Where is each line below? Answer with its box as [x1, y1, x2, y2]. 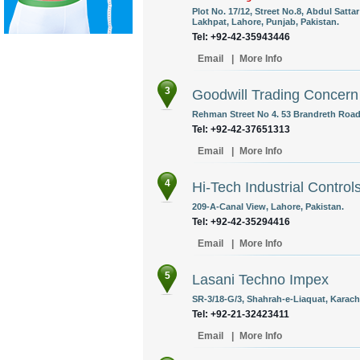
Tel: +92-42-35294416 [192, 216, 290, 227]
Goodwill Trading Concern [192, 87, 358, 103]
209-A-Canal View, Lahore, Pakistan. [192, 202, 344, 211]
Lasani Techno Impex [192, 272, 329, 288]
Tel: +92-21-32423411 [192, 309, 289, 320]
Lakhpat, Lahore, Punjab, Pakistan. [192, 17, 339, 27]
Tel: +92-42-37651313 [192, 124, 290, 135]
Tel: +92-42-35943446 [192, 31, 290, 43]
